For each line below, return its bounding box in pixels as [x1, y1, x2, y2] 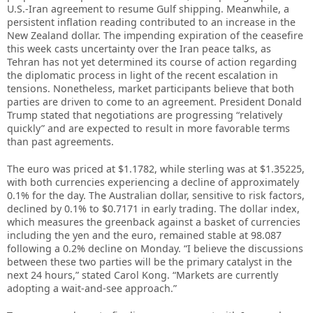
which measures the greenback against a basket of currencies [7, 215, 300, 229]
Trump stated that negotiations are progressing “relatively [7, 108, 282, 122]
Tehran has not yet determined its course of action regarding [7, 55, 297, 69]
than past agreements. [7, 135, 114, 149]
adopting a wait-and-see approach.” [7, 282, 177, 296]
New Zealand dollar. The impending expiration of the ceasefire [7, 29, 303, 43]
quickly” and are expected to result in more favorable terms [7, 122, 290, 136]
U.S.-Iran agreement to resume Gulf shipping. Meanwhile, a [7, 2, 289, 16]
